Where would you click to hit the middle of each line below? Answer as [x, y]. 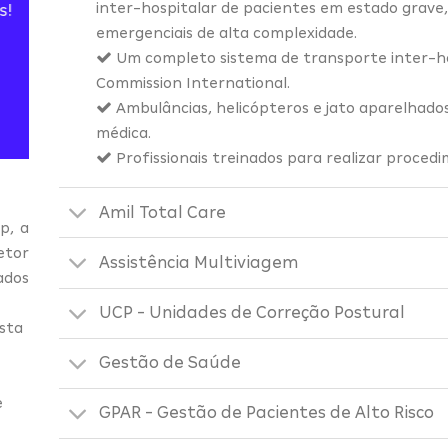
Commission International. [192, 83]
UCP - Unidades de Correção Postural [252, 313]
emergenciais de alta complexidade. [226, 33]
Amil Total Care [163, 212]
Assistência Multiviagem [199, 263]
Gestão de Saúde [170, 363]
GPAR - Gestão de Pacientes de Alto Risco [267, 413]
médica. [123, 133]
